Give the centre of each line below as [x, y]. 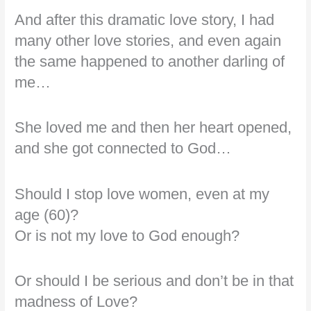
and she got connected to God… [123, 149]
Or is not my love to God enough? [127, 235]
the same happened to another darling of [150, 62]
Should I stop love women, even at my [142, 194]
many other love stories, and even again [148, 41]
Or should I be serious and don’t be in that [154, 280]
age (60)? [47, 215]
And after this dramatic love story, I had [145, 20]
